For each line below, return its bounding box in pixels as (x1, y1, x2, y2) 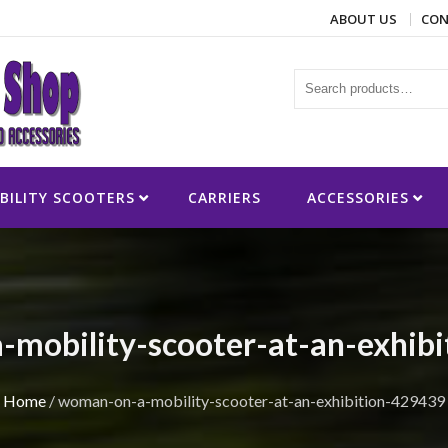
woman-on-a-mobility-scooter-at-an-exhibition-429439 (58, 391, 445, 411)
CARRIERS (188, 188, 261, 208)
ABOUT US (330, 10, 397, 29)
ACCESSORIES (307, 188, 409, 208)
